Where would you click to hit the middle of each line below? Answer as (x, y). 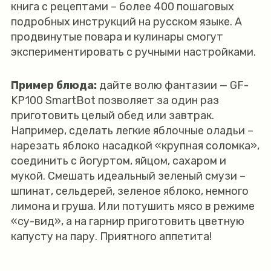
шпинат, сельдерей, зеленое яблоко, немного (129, 191)
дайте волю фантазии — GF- (174, 85)
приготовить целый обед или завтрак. (112, 116)
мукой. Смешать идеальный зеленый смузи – (128, 176)
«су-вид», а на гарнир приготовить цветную (127, 221)
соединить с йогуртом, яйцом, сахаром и (118, 161)
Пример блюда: (55, 85)
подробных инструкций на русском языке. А (126, 22)
